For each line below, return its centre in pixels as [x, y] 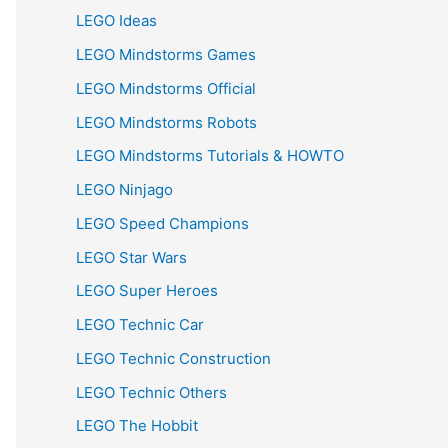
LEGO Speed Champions [162, 223]
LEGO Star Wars [131, 257]
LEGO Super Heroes [147, 291]
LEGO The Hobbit [137, 426]
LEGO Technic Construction [173, 358]
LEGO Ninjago [124, 189]
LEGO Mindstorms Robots [166, 122]
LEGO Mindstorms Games [166, 54]
